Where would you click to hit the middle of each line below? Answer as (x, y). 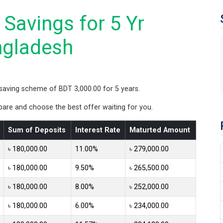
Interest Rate (98, 130)
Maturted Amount (160, 130)
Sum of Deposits (37, 130)
